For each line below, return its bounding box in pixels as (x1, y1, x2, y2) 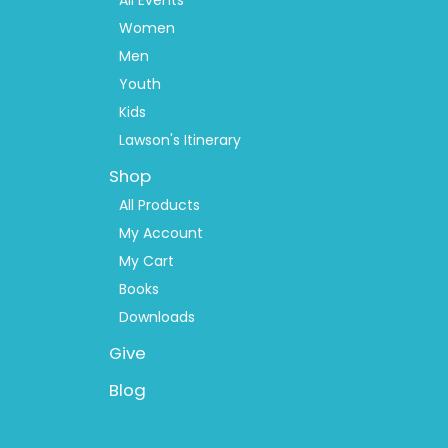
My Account (119, 222, 204, 243)
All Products (119, 194, 201, 215)
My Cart (119, 250, 175, 271)
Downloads (119, 306, 196, 327)
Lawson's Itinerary (119, 129, 242, 150)
